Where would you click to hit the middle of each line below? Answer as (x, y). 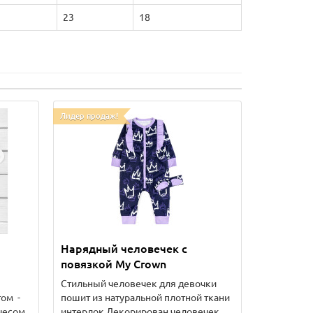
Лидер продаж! (89, 116)
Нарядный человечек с (124, 249)
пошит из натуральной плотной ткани (145, 298)
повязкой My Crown (114, 264)
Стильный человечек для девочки (139, 284)
